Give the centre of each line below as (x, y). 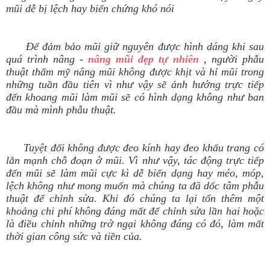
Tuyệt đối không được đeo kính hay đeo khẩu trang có (144, 148)
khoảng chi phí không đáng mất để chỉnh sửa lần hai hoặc (135, 211)
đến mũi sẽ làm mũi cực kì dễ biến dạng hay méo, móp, (135, 173)
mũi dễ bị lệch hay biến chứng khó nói (90, 9)
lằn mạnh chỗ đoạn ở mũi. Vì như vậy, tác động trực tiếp (135, 161)
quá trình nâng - (47, 59)
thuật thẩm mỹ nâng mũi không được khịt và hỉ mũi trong (135, 72)
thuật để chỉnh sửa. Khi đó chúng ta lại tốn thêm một (135, 199)
